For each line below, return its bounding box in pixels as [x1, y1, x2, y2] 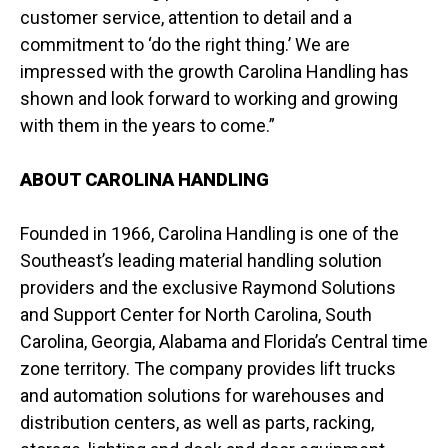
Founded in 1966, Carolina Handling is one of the [20, 223, 399, 244]
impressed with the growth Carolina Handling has [20, 61, 409, 82]
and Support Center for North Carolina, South [20, 304, 372, 325]
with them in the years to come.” [20, 115, 275, 136]
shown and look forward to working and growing [20, 88, 398, 109]
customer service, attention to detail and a [20, 7, 352, 28]
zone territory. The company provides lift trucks [20, 358, 396, 379]
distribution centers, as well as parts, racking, [20, 412, 374, 433]
